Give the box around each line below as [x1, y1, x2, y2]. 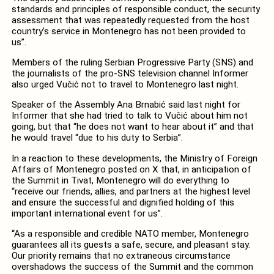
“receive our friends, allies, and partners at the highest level [11, 185, 250, 197]
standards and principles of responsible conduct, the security [11, 3, 260, 15]
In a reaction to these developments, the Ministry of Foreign [11, 152, 257, 164]
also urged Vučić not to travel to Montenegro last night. [11, 79, 239, 91]
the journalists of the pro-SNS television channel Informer [11, 68, 248, 80]
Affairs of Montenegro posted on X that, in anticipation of [11, 163, 251, 175]
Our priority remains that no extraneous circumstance [11, 250, 231, 261]
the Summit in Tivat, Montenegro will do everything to [11, 174, 229, 186]
